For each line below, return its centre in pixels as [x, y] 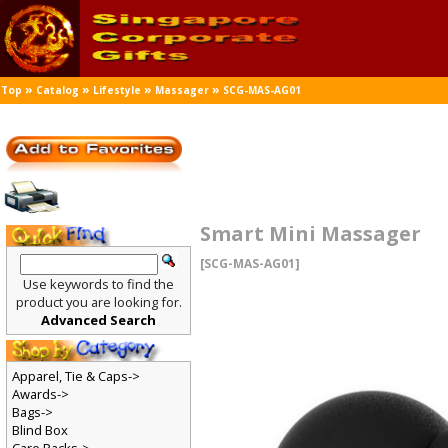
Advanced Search [99, 320]
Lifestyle [117, 90]
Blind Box [40, 431]
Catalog [58, 90]
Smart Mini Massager [311, 234]
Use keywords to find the [99, 284]
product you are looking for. [99, 302]
